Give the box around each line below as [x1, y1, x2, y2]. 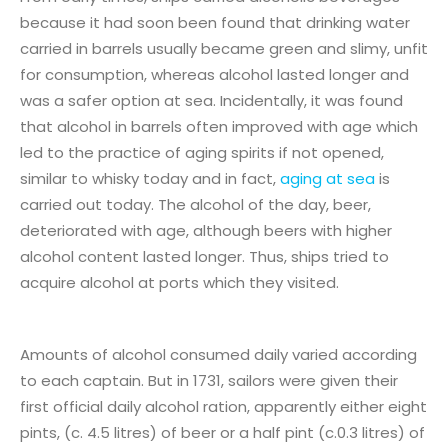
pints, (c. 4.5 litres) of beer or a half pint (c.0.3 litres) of [20, 421, 425, 443]
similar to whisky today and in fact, [20, 167, 280, 189]
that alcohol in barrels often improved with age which [20, 115, 418, 137]
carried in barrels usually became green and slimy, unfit [20, 37, 428, 59]
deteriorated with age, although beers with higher [20, 219, 392, 241]
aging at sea [280, 167, 375, 189]
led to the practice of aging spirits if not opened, [20, 141, 384, 163]
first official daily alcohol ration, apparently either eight [20, 395, 427, 417]
